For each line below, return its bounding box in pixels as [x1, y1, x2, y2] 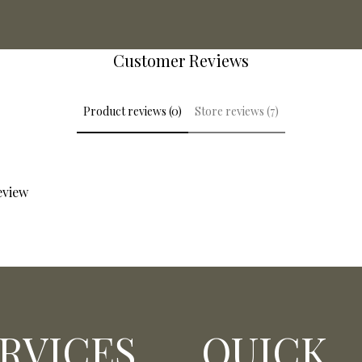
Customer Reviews [113, 49, 249, 72]
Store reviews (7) [195, 103, 279, 120]
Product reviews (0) [83, 103, 182, 120]
